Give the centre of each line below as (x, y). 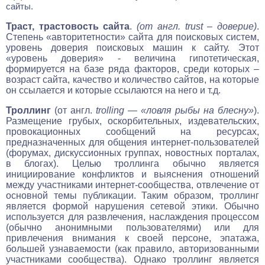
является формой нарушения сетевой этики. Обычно (132, 206)
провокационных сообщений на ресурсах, (132, 131)
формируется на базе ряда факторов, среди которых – (132, 69)
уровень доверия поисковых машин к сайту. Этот (132, 47)
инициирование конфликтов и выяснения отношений (132, 174)
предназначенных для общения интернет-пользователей (132, 142)
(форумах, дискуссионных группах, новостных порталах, (132, 153)
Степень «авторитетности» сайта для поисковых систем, (132, 37)
